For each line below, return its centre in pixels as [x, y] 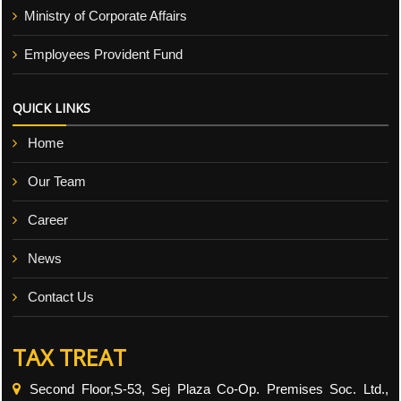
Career [48, 220]
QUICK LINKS [51, 108]
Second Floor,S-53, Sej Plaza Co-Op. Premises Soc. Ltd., [209, 389]
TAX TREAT [69, 357]
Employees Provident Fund [103, 54]
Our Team [57, 181]
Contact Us [61, 297]
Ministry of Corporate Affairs [106, 16]
